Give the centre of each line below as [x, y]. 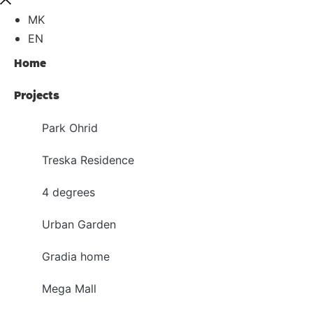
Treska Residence [88, 160]
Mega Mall [69, 289]
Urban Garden [79, 225]
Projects [37, 96]
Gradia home [76, 257]
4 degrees [68, 192]
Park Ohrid [70, 128]
